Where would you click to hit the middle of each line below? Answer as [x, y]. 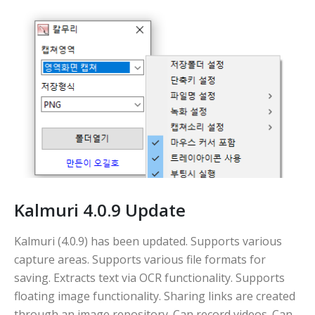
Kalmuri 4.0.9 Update [100, 210]
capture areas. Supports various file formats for [140, 259]
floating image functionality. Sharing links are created [155, 296]
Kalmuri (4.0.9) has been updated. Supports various [148, 241]
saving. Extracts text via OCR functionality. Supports [149, 277]
